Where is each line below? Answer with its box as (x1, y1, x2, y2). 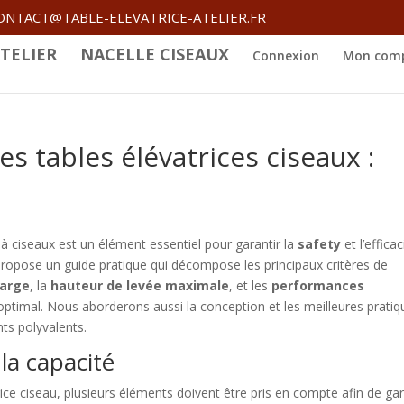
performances (271, 277, 365, 294)
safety (298, 235, 342, 252)
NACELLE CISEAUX (80, 43, 229, 66)
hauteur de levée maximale (50, 277, 230, 294)
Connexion (252, 47, 319, 65)
